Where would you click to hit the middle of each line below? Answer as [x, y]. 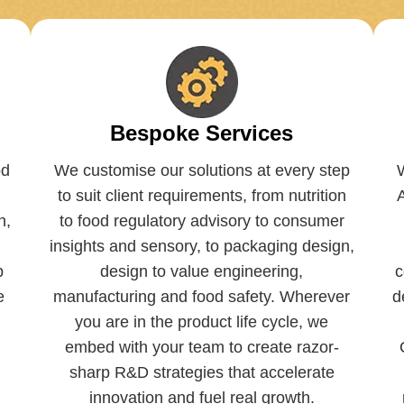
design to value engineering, [202, 271]
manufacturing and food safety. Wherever [202, 296]
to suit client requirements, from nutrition [202, 195]
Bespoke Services [202, 133]
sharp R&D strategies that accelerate [202, 372]
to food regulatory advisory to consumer [202, 220]
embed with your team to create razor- [202, 347]
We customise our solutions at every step [202, 170]
